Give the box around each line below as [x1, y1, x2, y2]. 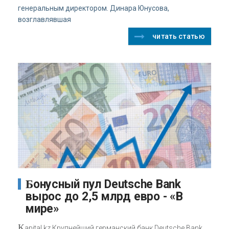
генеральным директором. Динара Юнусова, [18, 4, 169, 12]
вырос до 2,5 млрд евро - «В [26, 190, 183, 204]
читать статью [152, 32, 205, 40]
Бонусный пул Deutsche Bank [26, 178, 33, 191]
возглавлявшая [18, 15, 71, 24]
